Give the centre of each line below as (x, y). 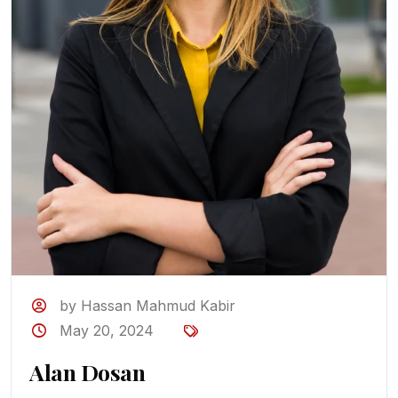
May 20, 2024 (107, 331)
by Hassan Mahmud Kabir (148, 306)
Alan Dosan (87, 372)
